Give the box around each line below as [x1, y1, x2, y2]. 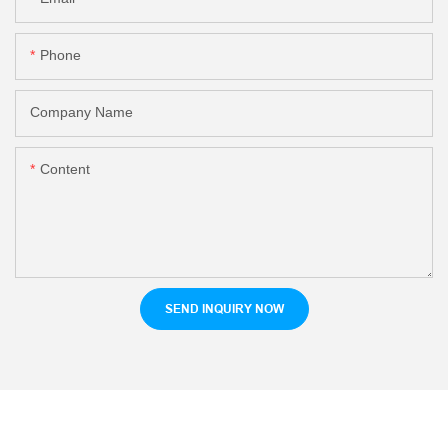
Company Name [30, 104, 133, 121]
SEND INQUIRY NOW [164, 301, 284, 317]
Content [40, 161, 90, 178]
